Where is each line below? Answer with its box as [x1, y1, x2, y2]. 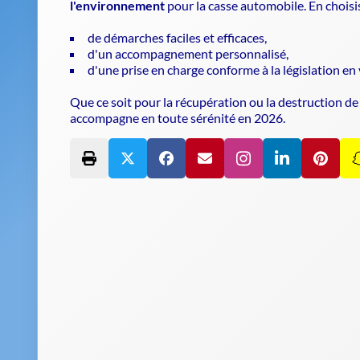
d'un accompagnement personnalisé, [88, 45, 288, 61]
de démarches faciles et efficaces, [88, 29, 267, 45]
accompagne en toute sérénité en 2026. [70, 109, 285, 125]
